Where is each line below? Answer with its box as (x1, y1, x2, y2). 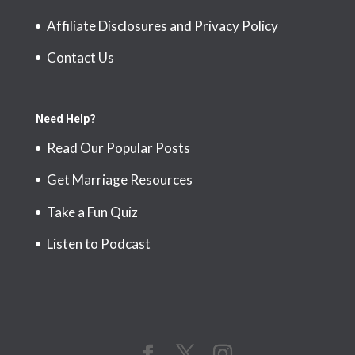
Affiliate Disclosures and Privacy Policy (46, 17, 278, 34)
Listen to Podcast (46, 235, 151, 253)
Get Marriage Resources (46, 171, 193, 189)
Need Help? (35, 112, 96, 125)
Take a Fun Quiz (46, 203, 138, 220)
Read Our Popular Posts (46, 139, 190, 156)
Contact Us (46, 49, 114, 66)
